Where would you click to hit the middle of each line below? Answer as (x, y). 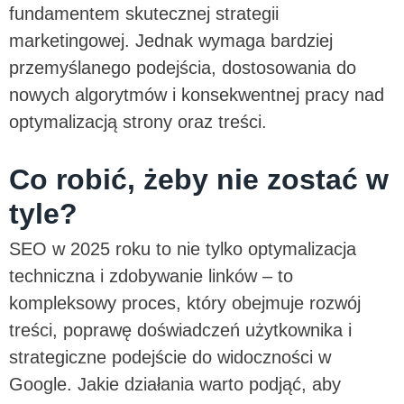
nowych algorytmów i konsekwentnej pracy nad (197, 95)
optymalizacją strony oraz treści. (141, 122)
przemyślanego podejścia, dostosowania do (183, 68)
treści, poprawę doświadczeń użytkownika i (180, 331)
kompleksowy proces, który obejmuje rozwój (185, 303)
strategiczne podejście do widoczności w (170, 358)
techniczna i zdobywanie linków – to (151, 276)
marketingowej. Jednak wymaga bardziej (171, 41)
